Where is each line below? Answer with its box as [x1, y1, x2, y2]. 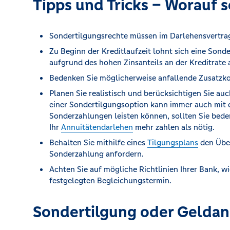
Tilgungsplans [147, 137, 198, 147]
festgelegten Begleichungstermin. [49, 175, 171, 185]
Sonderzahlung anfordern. [49, 148, 144, 159]
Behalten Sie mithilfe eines [49, 137, 147, 147]
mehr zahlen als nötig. [133, 122, 215, 132]
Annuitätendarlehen [61, 122, 133, 132]
